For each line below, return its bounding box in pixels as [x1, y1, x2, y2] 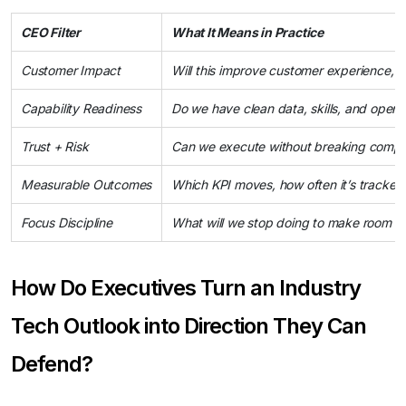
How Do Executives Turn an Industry [11, 275, 361, 301]
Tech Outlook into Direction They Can [11, 313, 366, 339]
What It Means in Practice [171, 24, 324, 40]
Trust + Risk [21, 139, 89, 154]
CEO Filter [21, 24, 81, 40]
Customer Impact [21, 63, 121, 78]
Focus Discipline [21, 215, 112, 230]
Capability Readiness [21, 101, 141, 116]
